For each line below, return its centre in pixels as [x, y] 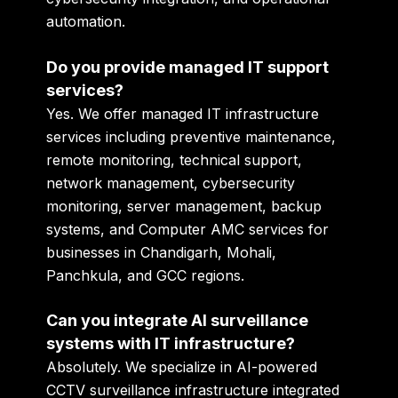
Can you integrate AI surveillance [178, 321]
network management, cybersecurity [171, 183]
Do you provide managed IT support [188, 67]
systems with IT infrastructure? [171, 344]
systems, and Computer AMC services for [188, 229]
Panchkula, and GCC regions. [146, 275]
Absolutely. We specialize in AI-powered [182, 367]
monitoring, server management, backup [184, 206]
